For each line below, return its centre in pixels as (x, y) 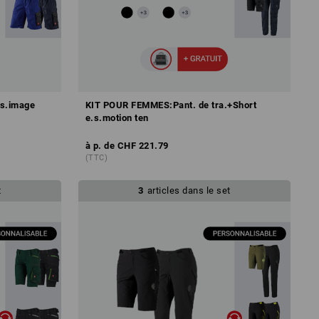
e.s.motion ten (117, 117)
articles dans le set (189, 190)
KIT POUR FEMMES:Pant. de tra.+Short (171, 105)
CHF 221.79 (143, 145)
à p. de (100, 145)
